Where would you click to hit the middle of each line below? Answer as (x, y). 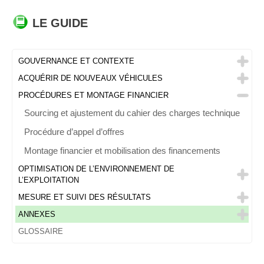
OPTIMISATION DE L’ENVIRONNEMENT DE (96, 169)
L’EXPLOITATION (49, 180)
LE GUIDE (60, 23)
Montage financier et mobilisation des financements (122, 151)
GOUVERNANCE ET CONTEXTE (76, 61)
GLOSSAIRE (41, 232)
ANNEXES (37, 214)
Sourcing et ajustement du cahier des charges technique (132, 113)
